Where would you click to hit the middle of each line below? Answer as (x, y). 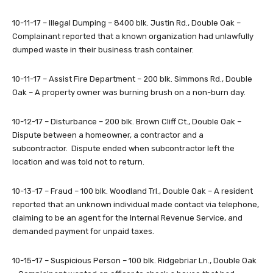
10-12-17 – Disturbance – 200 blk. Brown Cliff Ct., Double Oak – (127, 122)
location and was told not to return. (78, 162)
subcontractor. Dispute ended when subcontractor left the (123, 149)
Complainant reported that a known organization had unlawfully (133, 37)
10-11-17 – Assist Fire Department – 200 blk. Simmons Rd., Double (132, 79)
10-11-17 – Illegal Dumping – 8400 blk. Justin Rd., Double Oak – (126, 23)
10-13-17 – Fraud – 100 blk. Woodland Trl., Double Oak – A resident (133, 191)
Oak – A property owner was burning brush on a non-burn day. (129, 93)
